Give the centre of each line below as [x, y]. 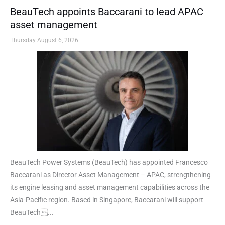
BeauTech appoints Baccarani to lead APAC [107, 11]
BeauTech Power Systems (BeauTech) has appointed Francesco [109, 162]
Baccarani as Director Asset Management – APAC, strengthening [110, 175]
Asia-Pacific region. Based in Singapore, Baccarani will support [107, 200]
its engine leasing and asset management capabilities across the [110, 187]
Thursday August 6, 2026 [44, 40]
